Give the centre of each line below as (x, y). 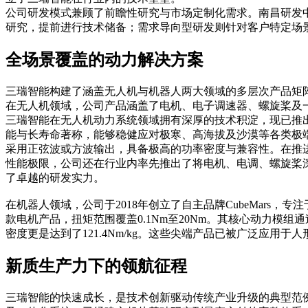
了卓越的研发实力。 (55, 178)
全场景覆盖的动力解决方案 (104, 60)
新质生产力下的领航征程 (96, 266)
